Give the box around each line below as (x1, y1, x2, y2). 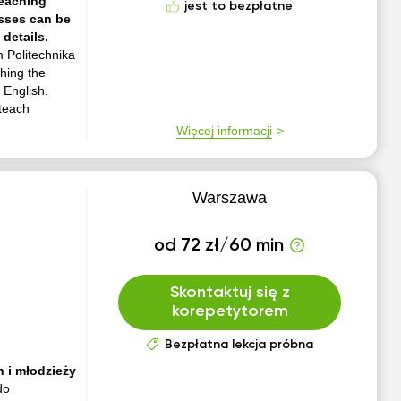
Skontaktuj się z (169, 285, 290, 301)
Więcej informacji (175, 124, 272, 138)
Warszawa (192, 189, 268, 207)
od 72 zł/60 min (154, 237, 285, 255)
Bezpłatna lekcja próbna (164, 338, 313, 351)
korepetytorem (171, 303, 288, 320)
